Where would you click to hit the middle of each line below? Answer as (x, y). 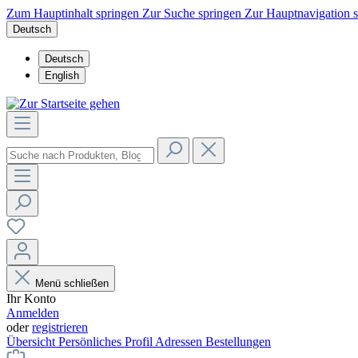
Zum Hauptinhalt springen (74, 13)
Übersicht (32, 342)
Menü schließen (72, 283)
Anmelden (33, 313)
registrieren (60, 327)
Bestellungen (238, 342)
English (62, 76)
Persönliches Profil (107, 342)
